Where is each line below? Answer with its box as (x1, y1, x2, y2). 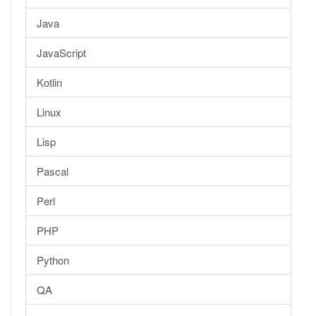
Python (37, 252, 69, 267)
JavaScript (37, 44, 86, 60)
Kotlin (37, 74, 62, 90)
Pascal (37, 163, 68, 178)
